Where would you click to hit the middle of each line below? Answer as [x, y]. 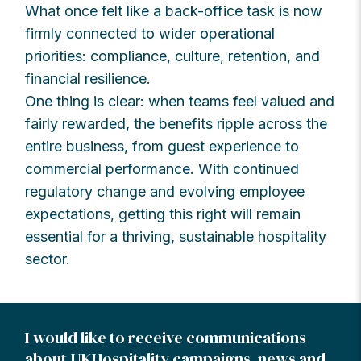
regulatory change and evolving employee [165, 192]
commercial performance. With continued [162, 169]
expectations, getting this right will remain [163, 214]
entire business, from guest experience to [162, 147]
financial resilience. [88, 79]
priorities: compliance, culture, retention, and [173, 56]
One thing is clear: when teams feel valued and [180, 102]
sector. [48, 259]
